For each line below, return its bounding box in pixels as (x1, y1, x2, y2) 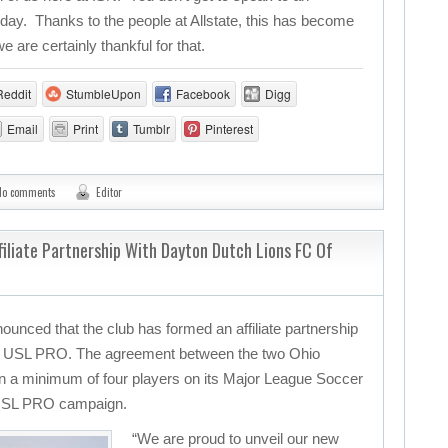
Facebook (175, 85, 230, 102)
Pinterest (204, 120, 253, 137)
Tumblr (132, 120, 170, 137)
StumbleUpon (65, 85, 141, 102)
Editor (96, 184, 122, 200)
